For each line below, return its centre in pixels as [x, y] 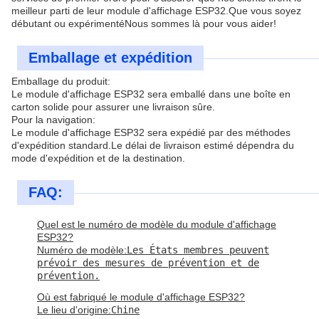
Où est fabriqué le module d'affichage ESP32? [141, 297]
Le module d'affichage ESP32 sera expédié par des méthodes [151, 132]
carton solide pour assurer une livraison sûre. [113, 107]
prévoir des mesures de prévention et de [148, 263]
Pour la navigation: [53, 120]
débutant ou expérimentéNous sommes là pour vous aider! [144, 23]
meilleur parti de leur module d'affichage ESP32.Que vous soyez [156, 11]
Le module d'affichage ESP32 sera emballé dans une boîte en [151, 94]
